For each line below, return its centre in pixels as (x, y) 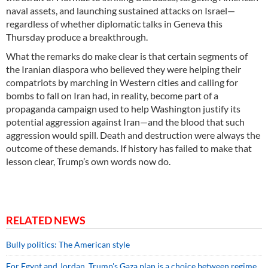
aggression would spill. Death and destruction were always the (133, 135)
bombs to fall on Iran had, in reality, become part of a (112, 96)
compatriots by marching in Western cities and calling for (122, 83)
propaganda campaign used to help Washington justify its (123, 109)
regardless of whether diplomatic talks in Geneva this (114, 24)
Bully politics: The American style (68, 245)
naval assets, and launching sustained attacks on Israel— (121, 11)
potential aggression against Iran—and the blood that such (125, 122)
